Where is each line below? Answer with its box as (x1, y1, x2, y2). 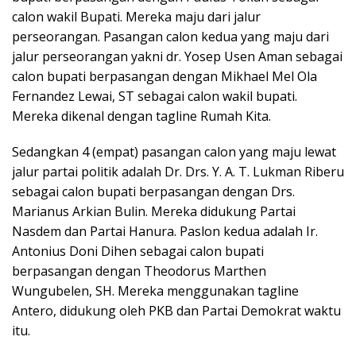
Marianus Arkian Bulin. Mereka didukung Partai (12, 203, 296, 221)
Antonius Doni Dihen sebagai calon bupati (12, 242, 264, 261)
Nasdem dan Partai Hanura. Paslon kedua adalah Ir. (12, 222, 318, 241)
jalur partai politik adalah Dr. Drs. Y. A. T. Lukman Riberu (12, 163, 344, 181)
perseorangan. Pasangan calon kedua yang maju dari (12, 28, 329, 46)
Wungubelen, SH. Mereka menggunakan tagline (12, 282, 299, 300)
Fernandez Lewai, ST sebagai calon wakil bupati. (12, 87, 297, 106)
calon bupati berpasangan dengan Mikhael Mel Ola (12, 68, 317, 86)
